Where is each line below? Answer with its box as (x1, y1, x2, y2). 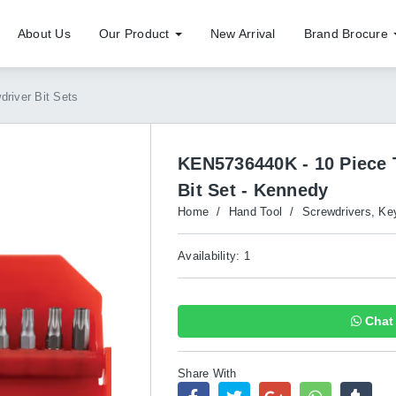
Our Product (98, 27, 173, 41)
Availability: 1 (178, 249, 250, 263)
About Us (17, 27, 71, 41)
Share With (178, 367, 237, 380)
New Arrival (209, 27, 276, 41)
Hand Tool (228, 205, 282, 218)
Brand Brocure (303, 27, 392, 41)
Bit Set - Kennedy (178, 180, 329, 200)
